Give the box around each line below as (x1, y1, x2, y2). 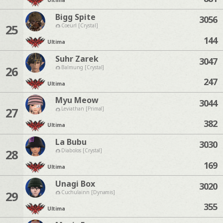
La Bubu (55, 136, 87, 147)
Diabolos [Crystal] (61, 146, 103, 154)
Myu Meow (55, 95, 99, 106)
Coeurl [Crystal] (61, 21, 98, 29)
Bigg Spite (55, 11, 96, 22)
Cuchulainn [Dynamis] (61, 188, 115, 196)
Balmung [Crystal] (61, 63, 105, 71)
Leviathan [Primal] (61, 105, 105, 112)
